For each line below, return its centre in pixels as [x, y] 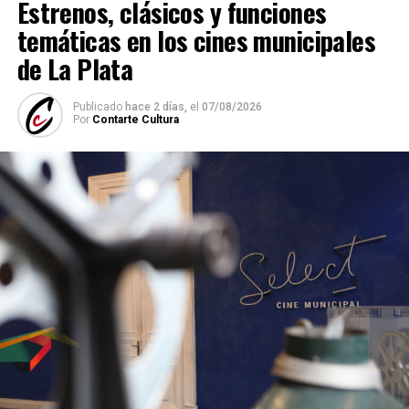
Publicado [97, 107]
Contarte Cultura [135, 120]
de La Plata [75, 69]
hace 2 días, [156, 107]
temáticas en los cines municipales [196, 41]
